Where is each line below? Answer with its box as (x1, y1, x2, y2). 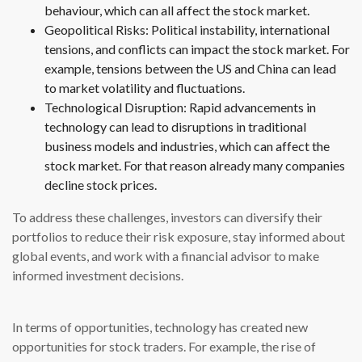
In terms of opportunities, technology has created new (12, 319, 308, 335)
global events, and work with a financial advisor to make (12, 248, 319, 264)
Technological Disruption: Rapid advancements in (44, 99, 316, 116)
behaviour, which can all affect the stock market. (44, 2, 309, 19)
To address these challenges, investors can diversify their (12, 209, 322, 225)
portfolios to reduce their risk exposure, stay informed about (12, 229, 345, 245)
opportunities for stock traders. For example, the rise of (12, 339, 316, 355)
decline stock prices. (44, 177, 157, 193)
